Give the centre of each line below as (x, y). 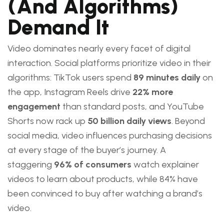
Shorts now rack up (47, 121)
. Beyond (188, 121)
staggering (31, 164)
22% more (153, 92)
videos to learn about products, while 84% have (103, 179)
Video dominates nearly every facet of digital (99, 48)
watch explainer (165, 164)
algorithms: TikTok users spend (70, 77)
